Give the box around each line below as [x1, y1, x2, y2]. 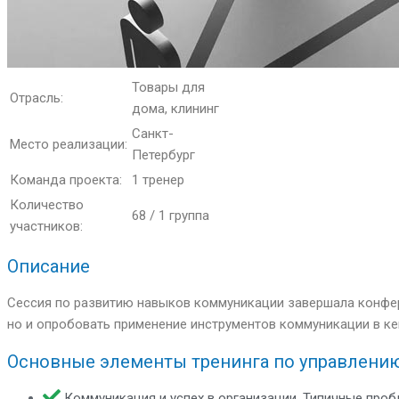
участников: [10, 217, 83, 234]
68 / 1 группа [132, 207, 209, 224]
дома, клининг [132, 100, 219, 117]
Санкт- [132, 125, 174, 142]
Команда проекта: [10, 171, 122, 188]
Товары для [132, 78, 205, 95]
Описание [7, 255, 90, 277]
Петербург [132, 146, 195, 163]
